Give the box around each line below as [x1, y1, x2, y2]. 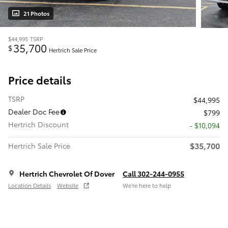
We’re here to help [123, 181, 171, 189]
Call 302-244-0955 [123, 168, 184, 179]
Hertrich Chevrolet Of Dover [19, 168, 115, 179]
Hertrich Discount [8, 119, 69, 130]
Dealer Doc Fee [8, 106, 60, 117]
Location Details [8, 181, 51, 189]
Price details [8, 72, 71, 88]
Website [57, 181, 78, 189]
